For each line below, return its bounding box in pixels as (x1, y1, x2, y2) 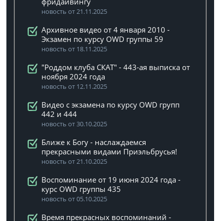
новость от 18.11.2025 (41, 44, 108, 53)
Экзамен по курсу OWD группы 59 (41, 34, 164, 44)
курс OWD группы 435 (41, 184, 121, 194)
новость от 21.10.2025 (41, 157, 108, 166)
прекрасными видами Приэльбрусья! (41, 147, 178, 156)
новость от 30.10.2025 (41, 119, 108, 128)
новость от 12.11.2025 (41, 82, 108, 91)
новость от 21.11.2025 (41, 7, 108, 16)
